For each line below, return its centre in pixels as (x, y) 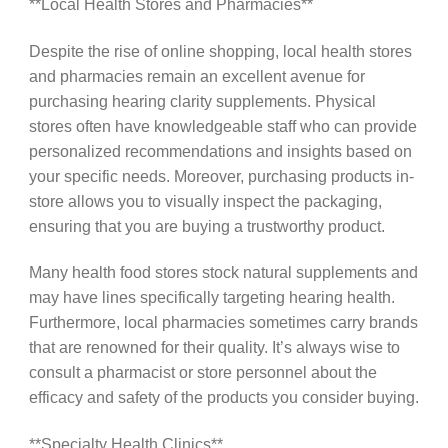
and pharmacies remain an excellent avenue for (196, 75)
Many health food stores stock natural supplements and (223, 272)
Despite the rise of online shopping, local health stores (220, 50)
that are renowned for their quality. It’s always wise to (214, 347)
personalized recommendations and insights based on (220, 150)
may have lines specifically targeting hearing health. (211, 297)
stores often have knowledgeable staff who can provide (222, 125)
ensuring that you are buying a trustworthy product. (206, 225)
